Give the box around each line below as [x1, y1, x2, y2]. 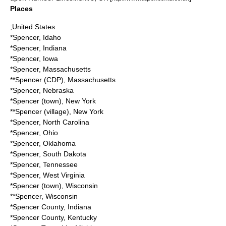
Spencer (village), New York [15, 107, 103, 116]
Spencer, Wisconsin [15, 192, 78, 200]
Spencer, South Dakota [13, 150, 86, 158]
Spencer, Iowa [13, 54, 58, 63]
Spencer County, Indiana [13, 203, 91, 211]
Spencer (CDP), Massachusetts [15, 76, 116, 84]
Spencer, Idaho [13, 33, 61, 41]
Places [10, 5, 33, 13]
